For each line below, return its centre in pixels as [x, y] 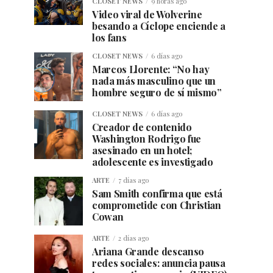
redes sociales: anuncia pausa [159, 263]
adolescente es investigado [153, 162]
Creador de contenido [142, 127]
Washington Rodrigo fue [147, 139]
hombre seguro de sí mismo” [157, 93]
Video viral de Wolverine [147, 15]
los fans [109, 38]
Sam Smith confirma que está [157, 194]
